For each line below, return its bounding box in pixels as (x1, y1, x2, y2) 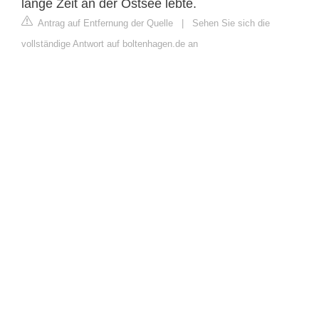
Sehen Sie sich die (192, 17, 270, 28)
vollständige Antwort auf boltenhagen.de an (21, 38, 198, 49)
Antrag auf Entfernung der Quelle (36, 17, 173, 28)
